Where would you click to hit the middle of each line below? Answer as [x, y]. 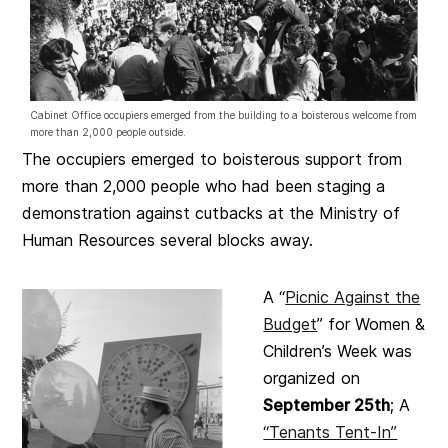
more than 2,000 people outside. [108, 131]
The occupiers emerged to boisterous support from [212, 158]
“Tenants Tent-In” [330, 431]
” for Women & [371, 323]
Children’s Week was [338, 350]
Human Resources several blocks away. [168, 239]
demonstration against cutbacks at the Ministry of [211, 212]
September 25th [327, 404]
